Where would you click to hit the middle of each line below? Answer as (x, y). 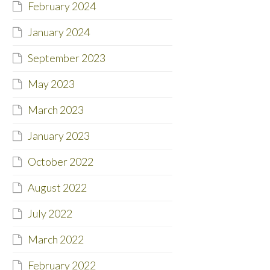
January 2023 (58, 136)
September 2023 (66, 58)
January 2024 (58, 32)
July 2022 (50, 214)
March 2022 (55, 240)
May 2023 (51, 84)
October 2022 (60, 162)
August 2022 (57, 188)
